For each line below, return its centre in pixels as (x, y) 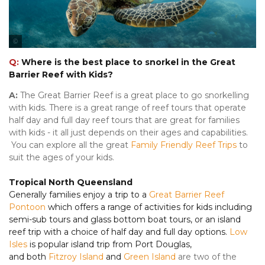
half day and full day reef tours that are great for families (124, 120)
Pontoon (27, 207)
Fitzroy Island (76, 257)
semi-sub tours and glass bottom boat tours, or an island (125, 220)
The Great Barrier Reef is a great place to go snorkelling (135, 96)
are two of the (206, 257)
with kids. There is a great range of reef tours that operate (127, 108)
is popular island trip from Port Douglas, (109, 245)
